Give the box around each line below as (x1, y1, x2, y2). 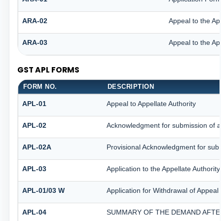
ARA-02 (22, 16, 47, 25)
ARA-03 (22, 38, 47, 46)
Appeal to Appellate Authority (106, 99, 196, 108)
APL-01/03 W (22, 186, 65, 194)
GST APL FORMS (17, 64, 79, 75)
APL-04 (22, 208, 46, 216)
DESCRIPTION (107, 82, 154, 90)
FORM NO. (23, 82, 57, 90)
